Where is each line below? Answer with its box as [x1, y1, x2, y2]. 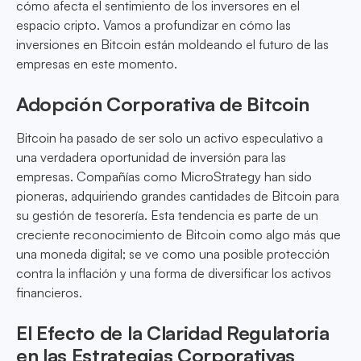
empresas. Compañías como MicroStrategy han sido [16, 168, 312, 185]
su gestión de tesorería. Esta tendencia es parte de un [16, 207, 318, 224]
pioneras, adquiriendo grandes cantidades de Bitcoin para [16, 188, 339, 205]
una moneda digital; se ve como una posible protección [16, 246, 330, 263]
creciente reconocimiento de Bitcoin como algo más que [16, 226, 341, 243]
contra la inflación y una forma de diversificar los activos [16, 265, 331, 282]
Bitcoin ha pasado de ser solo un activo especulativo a [16, 130, 323, 147]
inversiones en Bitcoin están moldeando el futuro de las [16, 36, 329, 53]
